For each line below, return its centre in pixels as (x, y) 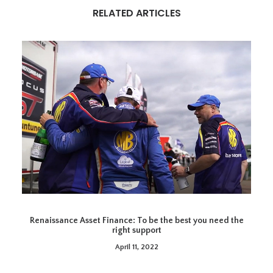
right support (136, 230)
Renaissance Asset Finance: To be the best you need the (136, 220)
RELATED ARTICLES (136, 13)
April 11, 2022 (136, 247)
